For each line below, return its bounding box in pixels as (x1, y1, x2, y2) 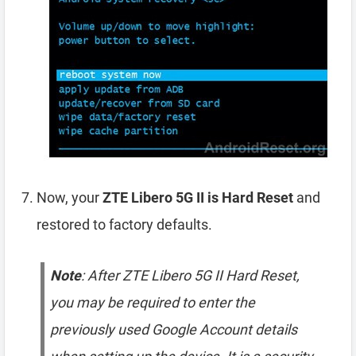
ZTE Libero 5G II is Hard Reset (103, 189, 293, 206)
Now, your (37, 189, 103, 206)
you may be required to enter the (50, 294, 255, 311)
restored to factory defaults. (37, 216, 212, 233)
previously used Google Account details (50, 321, 297, 338)
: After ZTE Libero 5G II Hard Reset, (81, 267, 300, 284)
